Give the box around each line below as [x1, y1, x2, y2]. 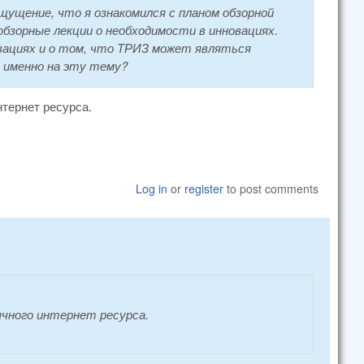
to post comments [223, 180, 319, 197]
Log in [136, 180, 168, 197]
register [184, 180, 224, 197]
